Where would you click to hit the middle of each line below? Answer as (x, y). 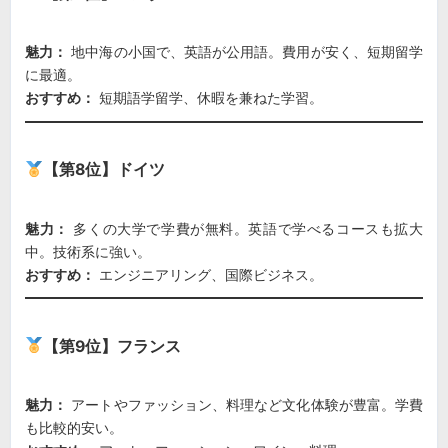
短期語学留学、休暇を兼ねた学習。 (209, 98)
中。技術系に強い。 (88, 251)
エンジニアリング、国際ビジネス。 (209, 274)
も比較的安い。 (74, 428)
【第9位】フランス (112, 346)
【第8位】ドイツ (104, 170)
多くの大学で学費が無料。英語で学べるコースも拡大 (246, 228)
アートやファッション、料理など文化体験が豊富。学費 (245, 405)
